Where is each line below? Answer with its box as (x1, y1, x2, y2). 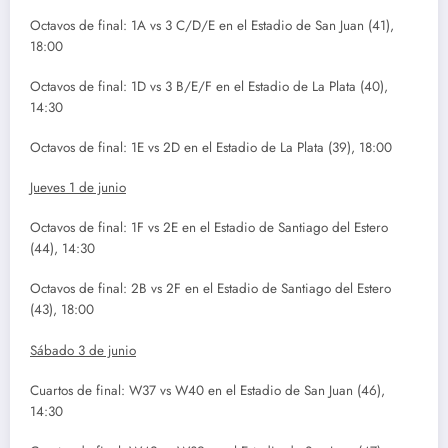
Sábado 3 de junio (30, 340, 136, 360)
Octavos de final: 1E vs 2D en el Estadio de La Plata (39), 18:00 (30, 137, 392, 157)
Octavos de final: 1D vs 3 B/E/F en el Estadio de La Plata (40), (30, 76, 388, 96)
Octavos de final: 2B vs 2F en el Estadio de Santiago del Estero (30, 279, 391, 299)
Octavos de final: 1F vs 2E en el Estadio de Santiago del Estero (30, 218, 388, 238)
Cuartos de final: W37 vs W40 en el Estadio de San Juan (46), (30, 380, 385, 400)
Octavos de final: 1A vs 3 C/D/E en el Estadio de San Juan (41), (30, 15, 394, 35)
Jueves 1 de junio (30, 178, 126, 198)
